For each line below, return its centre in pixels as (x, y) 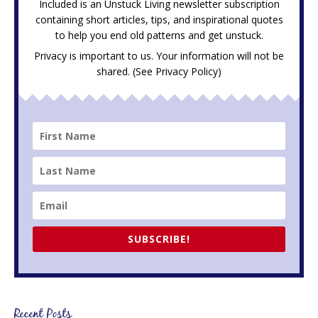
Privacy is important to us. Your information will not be (159, 55)
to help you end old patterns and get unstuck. (159, 35)
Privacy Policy (187, 71)
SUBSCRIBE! (159, 238)
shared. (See (126, 71)
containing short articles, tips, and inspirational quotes (159, 19)
